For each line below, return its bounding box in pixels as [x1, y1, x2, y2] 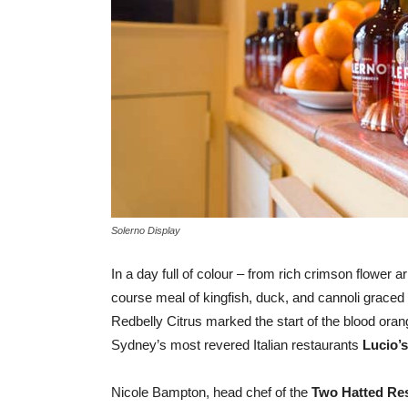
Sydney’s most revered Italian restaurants [111, 337, 362, 352]
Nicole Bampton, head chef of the [111, 384, 311, 400]
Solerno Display [111, 225, 180, 236]
